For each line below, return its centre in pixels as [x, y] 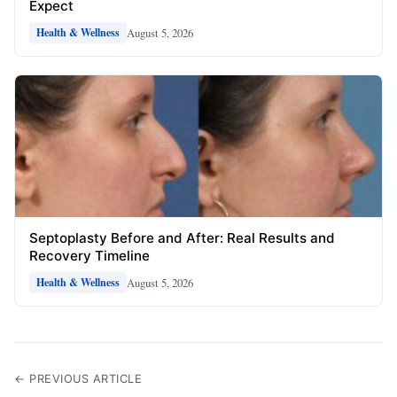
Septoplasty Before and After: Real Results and [182, 238]
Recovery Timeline [90, 256]
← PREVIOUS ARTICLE [78, 379]
